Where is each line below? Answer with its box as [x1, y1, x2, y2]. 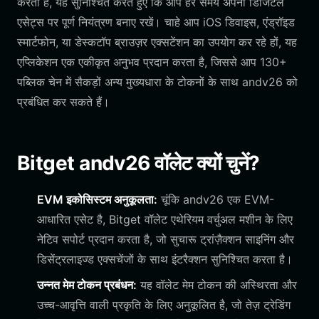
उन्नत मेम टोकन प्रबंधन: [37, 278, 137, 292]
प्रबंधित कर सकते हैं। [17, 95, 110, 109]
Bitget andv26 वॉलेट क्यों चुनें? [17, 151, 260, 175]
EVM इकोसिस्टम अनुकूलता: [37, 192, 157, 206]
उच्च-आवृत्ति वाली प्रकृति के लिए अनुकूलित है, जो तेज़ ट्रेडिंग [37, 298, 291, 312]
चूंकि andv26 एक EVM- [157, 192, 274, 206]
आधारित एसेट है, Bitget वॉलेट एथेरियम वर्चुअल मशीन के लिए [37, 212, 293, 226]
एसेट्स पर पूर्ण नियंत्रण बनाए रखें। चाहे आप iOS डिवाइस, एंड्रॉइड [17, 15, 295, 29]
